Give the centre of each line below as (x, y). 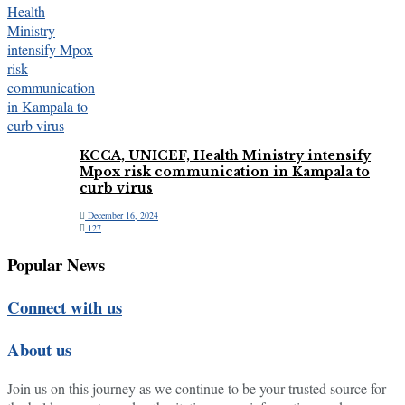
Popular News (56, 265)
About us (39, 350)
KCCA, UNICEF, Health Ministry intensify (225, 156)
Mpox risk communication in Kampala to (225, 172)
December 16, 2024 (122, 216)
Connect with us (65, 307)
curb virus (116, 188)
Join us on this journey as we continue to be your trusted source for (197, 389)
